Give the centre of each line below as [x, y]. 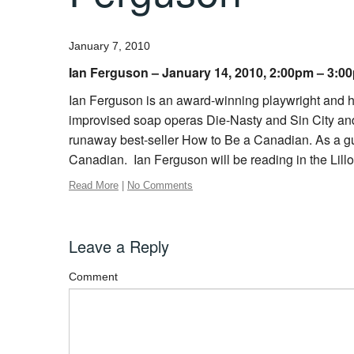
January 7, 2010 [109, 46]
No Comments [160, 186]
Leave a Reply [119, 247]
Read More [94, 186]
